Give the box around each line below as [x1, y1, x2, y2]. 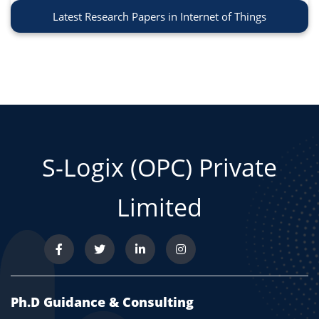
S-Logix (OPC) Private [42, 151, 277, 184]
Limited [117, 191, 202, 224]
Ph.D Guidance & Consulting [11, 293, 194, 311]
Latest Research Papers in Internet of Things [53, 9, 266, 24]
